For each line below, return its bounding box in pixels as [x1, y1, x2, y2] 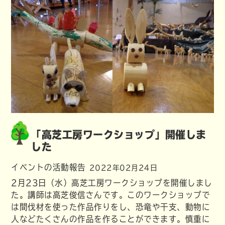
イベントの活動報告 [11, 163, 86, 172]
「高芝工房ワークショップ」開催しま [31, 130, 206, 140]
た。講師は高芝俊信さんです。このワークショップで [11, 191, 210, 199]
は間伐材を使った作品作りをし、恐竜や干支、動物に [11, 203, 210, 211]
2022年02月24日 [89, 164, 158, 172]
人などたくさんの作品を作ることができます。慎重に [11, 215, 210, 223]
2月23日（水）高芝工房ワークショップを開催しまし [11, 179, 212, 187]
